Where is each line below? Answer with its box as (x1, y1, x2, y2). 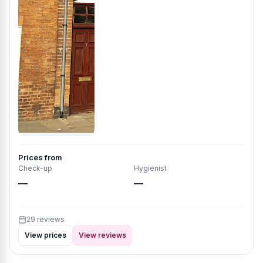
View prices (25, 231, 66, 240)
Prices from (18, 153, 62, 162)
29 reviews (26, 215, 65, 224)
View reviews (79, 231, 126, 240)
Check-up (18, 164, 52, 173)
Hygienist (134, 164, 167, 173)
